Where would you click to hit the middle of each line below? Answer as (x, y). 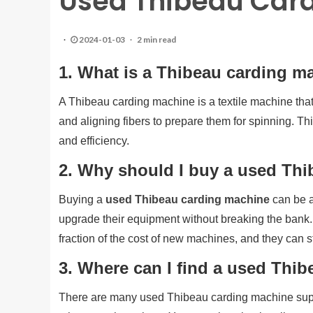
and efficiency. (94, 141)
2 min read (156, 39)
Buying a (82, 199)
